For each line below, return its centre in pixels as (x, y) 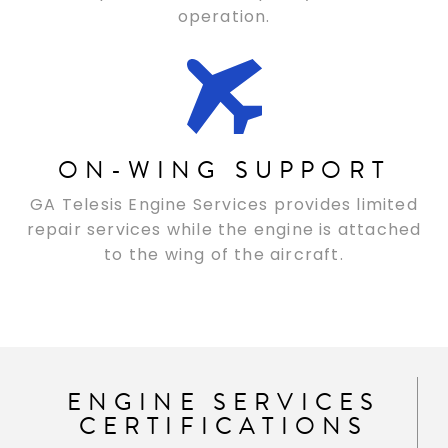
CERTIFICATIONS (223, 426)
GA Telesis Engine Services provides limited (224, 204)
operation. (224, 16)
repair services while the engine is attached (224, 229)
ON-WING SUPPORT (224, 169)
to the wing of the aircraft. (224, 254)
